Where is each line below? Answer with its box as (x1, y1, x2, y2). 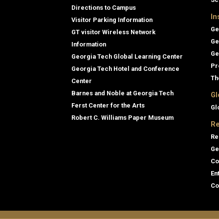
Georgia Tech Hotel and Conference (71, 65, 179, 72)
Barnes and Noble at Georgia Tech (71, 89, 174, 97)
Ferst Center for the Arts (71, 101, 145, 109)
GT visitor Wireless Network (71, 28, 155, 36)
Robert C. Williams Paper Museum (71, 113, 174, 121)
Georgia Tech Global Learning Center (71, 52, 183, 60)
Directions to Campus (71, 3, 136, 11)
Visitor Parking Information (71, 16, 153, 23)
